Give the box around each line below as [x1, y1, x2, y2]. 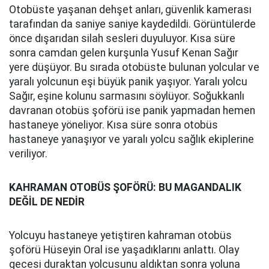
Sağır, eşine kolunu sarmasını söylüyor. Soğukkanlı [9, 90, 244, 102]
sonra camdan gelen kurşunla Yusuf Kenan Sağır [9, 47, 238, 59]
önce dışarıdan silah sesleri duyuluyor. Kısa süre [9, 32, 235, 44]
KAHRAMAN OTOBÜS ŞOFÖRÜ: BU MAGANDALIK [9, 181, 241, 193]
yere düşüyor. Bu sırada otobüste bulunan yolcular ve [9, 61, 259, 73]
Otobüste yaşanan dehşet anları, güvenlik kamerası [9, 4, 252, 16]
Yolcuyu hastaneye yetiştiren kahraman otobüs [9, 229, 232, 241]
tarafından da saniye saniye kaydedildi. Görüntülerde [9, 18, 256, 30]
